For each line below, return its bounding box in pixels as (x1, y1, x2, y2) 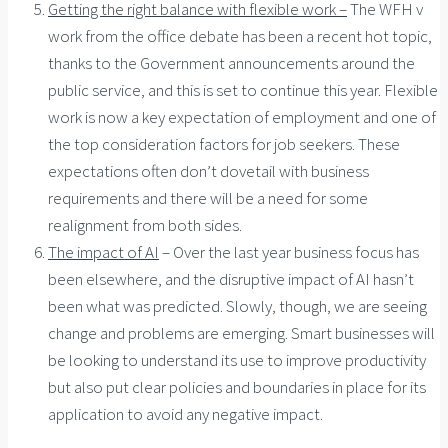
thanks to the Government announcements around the (48, 52, 415, 75)
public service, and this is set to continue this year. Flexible (48, 79, 438, 102)
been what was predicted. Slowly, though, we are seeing (48, 295, 427, 318)
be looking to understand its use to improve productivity (48, 349, 426, 372)
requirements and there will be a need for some (48, 187, 368, 210)
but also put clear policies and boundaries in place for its (48, 376, 426, 399)
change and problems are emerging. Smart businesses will (48, 322, 435, 345)
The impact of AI (48, 241, 159, 264)
